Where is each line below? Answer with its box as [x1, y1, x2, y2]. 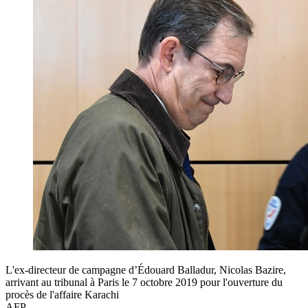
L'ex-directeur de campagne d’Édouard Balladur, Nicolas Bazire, [5, 263, 286, 276]
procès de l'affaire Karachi [5, 288, 119, 300]
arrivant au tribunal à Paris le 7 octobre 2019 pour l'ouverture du [5, 276, 283, 288]
